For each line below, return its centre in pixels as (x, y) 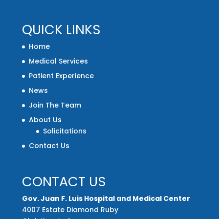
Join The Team (55, 105)
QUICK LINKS (61, 30)
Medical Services (58, 61)
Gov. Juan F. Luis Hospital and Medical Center (106, 199)
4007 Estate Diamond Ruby (70, 210)
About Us (45, 120)
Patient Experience (61, 76)
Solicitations (65, 131)
